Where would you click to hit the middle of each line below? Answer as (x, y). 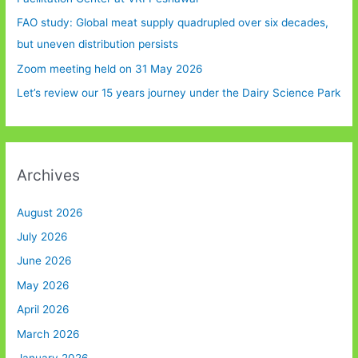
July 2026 (43, 236)
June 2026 (45, 261)
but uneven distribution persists (98, 44)
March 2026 (49, 334)
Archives (49, 175)
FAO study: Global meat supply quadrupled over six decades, (173, 23)
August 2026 (50, 212)
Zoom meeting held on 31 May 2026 (110, 68)
